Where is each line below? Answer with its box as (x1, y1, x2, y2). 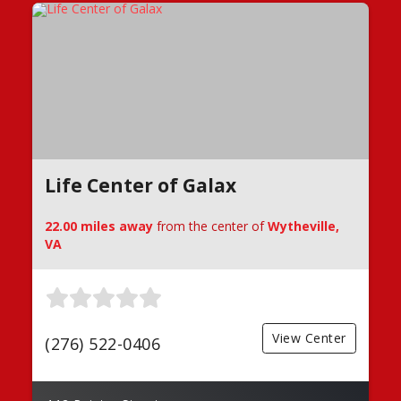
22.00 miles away (45, 218, 153, 235)
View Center (272, 329, 346, 347)
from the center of (153, 218, 268, 235)
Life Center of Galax (45, 173, 236, 198)
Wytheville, (268, 218, 339, 235)
